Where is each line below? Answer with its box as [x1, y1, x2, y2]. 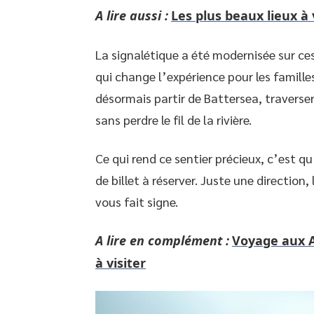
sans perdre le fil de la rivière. [95, 111, 252, 128]
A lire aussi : [95, 7, 168, 24]
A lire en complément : [95, 232, 229, 249]
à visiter [95, 254, 146, 271]
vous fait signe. [95, 193, 178, 210]
